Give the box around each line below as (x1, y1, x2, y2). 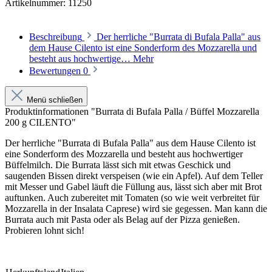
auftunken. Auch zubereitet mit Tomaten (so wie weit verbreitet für (5, 192, 259, 203)
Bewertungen (29, 66, 83, 76)
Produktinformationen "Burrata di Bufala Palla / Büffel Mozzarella (5, 106, 259, 117)
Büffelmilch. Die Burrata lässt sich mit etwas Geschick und (5, 160, 231, 171)
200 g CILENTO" (5, 117, 76, 128)
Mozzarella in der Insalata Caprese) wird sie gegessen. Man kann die (5, 203, 267, 214)
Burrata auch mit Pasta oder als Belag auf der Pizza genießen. (5, 214, 240, 225)
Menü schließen (24, 95, 83, 105)
